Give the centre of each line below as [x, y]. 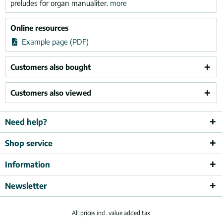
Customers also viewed [51, 93]
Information [28, 165]
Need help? [26, 122]
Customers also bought [51, 67]
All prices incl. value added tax [111, 213]
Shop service [29, 143]
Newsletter [26, 186]
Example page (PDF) [54, 42]
